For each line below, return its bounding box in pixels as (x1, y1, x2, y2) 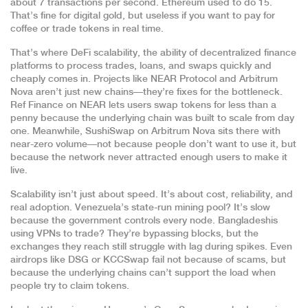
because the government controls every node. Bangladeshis (10, 216, 278, 225)
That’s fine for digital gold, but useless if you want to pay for (10, 11, 275, 21)
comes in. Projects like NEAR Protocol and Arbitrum (45, 74, 278, 84)
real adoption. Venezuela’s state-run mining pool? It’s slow (10, 203, 270, 212)
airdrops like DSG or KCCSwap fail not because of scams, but (10, 255, 286, 265)
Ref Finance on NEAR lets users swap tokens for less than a (10, 100, 276, 110)
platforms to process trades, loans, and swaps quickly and (10, 61, 272, 71)
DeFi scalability (71, 48, 137, 58)
